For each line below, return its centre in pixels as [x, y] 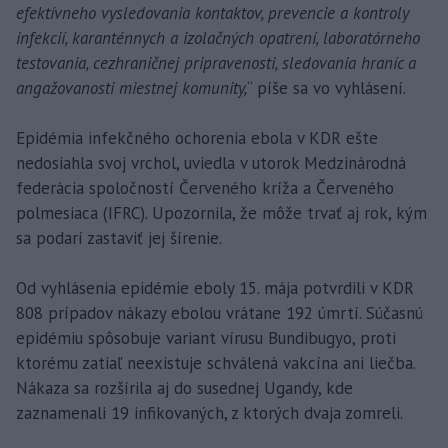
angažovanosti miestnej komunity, [131, 87]
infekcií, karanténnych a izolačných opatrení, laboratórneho [218, 37]
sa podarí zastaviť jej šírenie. [119, 237]
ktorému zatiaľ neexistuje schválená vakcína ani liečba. [215, 362]
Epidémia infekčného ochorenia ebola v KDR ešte [197, 137]
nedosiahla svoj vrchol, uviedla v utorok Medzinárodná [211, 162]
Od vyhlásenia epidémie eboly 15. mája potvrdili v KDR [215, 287]
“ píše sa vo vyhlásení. [326, 87]
